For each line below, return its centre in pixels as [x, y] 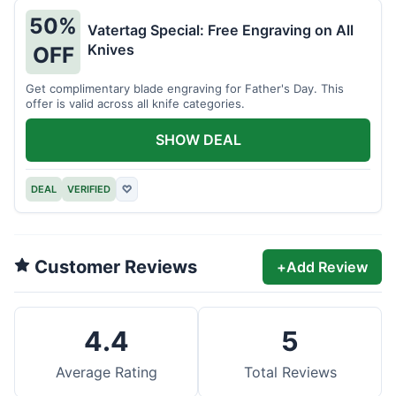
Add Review [327, 267]
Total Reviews [290, 373]
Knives [111, 50]
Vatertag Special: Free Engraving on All [221, 30]
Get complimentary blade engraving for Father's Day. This [185, 88]
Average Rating [106, 373]
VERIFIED [89, 190]
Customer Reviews [114, 267]
